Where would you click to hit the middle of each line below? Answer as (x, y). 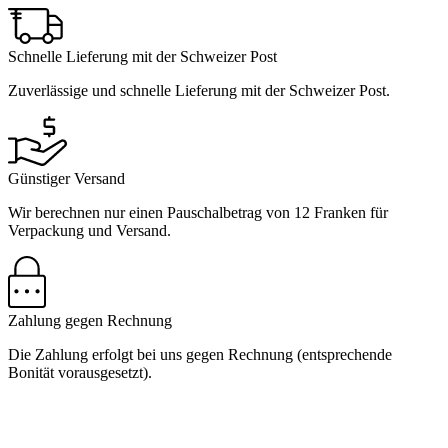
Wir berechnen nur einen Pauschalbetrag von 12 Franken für (198, 212)
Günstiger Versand (66, 178)
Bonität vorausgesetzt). (80, 372)
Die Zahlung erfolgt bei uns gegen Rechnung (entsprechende (200, 354)
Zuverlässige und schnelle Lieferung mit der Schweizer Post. (199, 90)
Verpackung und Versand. (89, 230)
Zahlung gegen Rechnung (90, 320)
